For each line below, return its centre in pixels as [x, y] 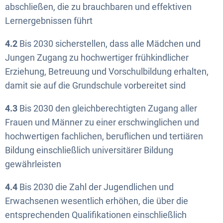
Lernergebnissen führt [49, 21]
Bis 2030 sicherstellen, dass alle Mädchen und [109, 44]
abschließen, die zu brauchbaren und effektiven [98, 7]
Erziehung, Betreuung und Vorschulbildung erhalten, [107, 71]
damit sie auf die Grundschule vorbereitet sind [95, 85]
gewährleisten [33, 164]
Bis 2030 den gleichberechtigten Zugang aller [107, 108]
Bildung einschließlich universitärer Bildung [89, 150]
